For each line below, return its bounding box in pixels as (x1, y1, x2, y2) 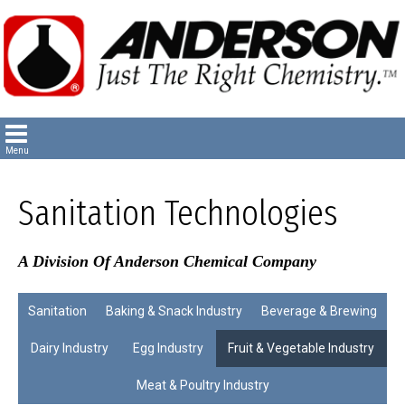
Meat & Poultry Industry (136, 378, 269, 392)
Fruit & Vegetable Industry (228, 341, 375, 355)
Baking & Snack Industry (105, 304, 242, 318)
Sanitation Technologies (18, 192, 338, 235)
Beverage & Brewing (261, 304, 378, 318)
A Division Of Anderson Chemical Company (18, 252, 316, 270)
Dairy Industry (30, 341, 108, 355)
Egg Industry (132, 341, 203, 355)
